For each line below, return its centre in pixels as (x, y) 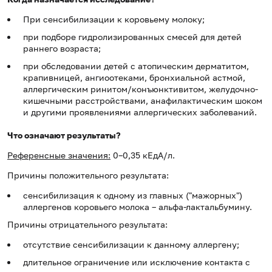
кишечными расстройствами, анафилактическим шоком (143, 101)
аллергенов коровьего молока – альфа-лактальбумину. (138, 207)
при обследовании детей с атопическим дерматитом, (136, 66)
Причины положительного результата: (88, 175)
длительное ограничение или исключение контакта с (137, 262)
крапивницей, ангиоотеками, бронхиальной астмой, (134, 78)
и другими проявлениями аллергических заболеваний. (140, 112)
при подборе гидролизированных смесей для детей (132, 37)
